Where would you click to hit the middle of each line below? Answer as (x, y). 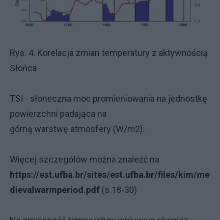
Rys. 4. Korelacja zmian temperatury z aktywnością (109, 53)
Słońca (23, 68)
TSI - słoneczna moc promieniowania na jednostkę (109, 99)
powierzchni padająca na (58, 114)
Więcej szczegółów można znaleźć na (85, 160)
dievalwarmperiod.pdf (55, 190)
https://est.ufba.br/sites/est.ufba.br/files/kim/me (110, 175)
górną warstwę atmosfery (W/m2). (77, 129)
